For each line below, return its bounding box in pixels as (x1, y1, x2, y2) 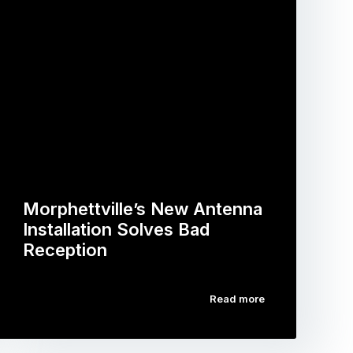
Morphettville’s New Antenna (23, 199, 263, 219)
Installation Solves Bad (23, 219, 210, 240)
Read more (209, 292, 265, 305)
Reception (23, 240, 108, 260)
